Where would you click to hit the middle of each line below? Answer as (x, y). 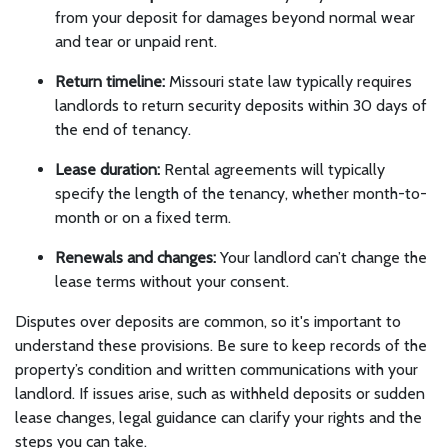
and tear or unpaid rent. (136, 41)
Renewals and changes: (135, 257)
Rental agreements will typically (272, 169)
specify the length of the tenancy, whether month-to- (241, 193)
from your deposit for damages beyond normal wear (235, 17)
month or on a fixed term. (143, 217)
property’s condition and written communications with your (216, 369)
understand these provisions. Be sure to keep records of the (221, 345)
